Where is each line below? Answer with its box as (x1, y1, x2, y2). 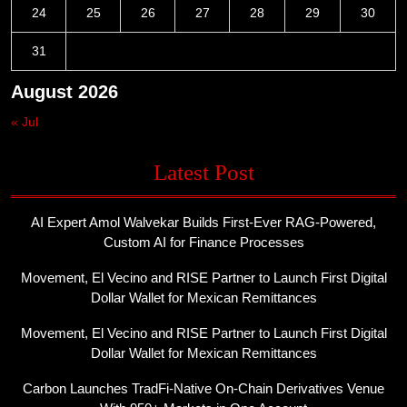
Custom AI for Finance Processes (103, 234, 304, 250)
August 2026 (11, 82, 118, 102)
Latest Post (153, 160, 254, 184)
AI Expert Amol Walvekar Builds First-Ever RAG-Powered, (31, 214, 376, 230)
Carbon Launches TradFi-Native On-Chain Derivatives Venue (23, 381, 384, 396)
